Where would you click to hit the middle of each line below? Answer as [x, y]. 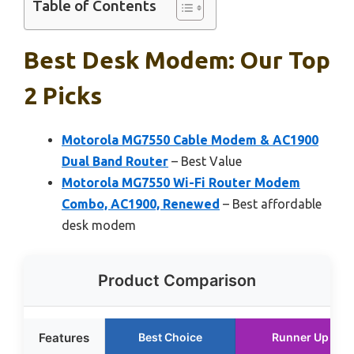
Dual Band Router [115, 161]
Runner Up [300, 337]
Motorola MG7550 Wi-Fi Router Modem [181, 182]
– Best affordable [271, 203]
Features [64, 337]
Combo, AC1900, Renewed [141, 203]
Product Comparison [177, 280]
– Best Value [205, 161]
